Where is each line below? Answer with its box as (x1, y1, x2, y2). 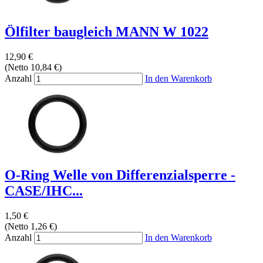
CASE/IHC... (5, 183, 83, 199)
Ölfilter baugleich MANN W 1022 (5, 24, 208, 40)
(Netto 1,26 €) (5, 221, 57, 232)
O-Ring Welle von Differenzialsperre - (5, 167, 235, 183)
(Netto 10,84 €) (5, 62, 62, 73)
